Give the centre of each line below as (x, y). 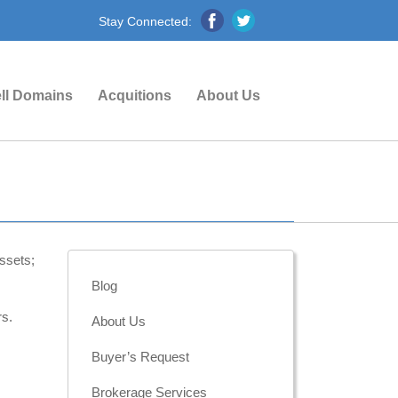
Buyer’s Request (140, 357)
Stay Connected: (145, 21)
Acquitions (134, 95)
